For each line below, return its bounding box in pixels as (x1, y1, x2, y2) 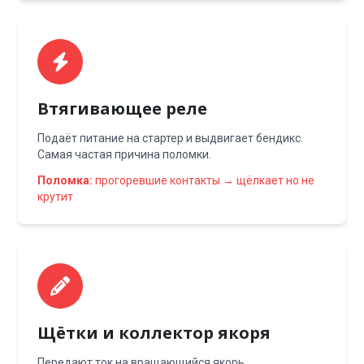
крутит (37, 190, 74, 203)
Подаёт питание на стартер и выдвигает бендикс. (37, 132, 304, 145)
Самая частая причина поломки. (37, 148, 212, 161)
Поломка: (37, 174, 93, 187)
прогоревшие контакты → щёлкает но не (93, 174, 315, 187)
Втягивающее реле (37, 97, 208, 119)
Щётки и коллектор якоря (37, 322, 271, 344)
